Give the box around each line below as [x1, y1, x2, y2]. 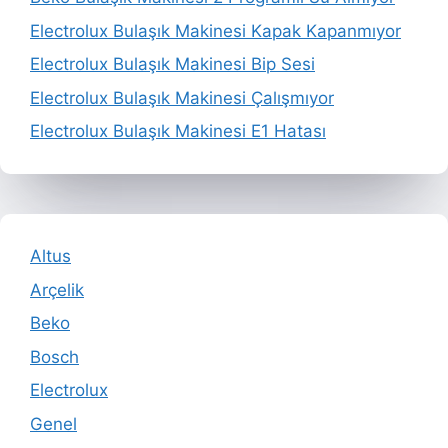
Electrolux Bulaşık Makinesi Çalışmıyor [30, 87, 334, 108]
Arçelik [30, 279, 84, 300]
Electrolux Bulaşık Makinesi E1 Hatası [30, 121, 326, 142]
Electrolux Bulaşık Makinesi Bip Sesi [30, 54, 315, 75]
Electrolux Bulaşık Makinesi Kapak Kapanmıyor [30, 20, 401, 41]
